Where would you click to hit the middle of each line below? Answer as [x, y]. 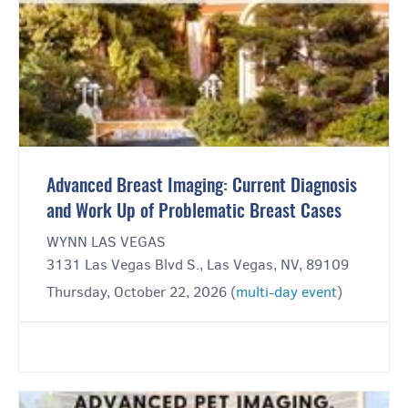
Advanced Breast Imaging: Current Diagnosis [202, 187]
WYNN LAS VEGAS [106, 242]
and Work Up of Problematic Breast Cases [194, 213]
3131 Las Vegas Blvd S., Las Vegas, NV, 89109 [198, 265]
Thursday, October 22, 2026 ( [141, 292]
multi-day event [286, 292]
